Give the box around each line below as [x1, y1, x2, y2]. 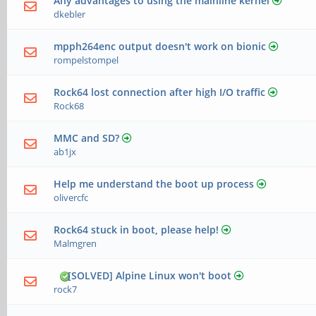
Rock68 [54, 99, 85, 113]
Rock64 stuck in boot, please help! [54, 223, 219, 237]
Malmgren [54, 237, 97, 250]
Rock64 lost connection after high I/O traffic [54, 85, 266, 99]
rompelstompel [54, 54, 119, 67]
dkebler [54, 8, 86, 21]
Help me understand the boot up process [54, 177, 255, 191]
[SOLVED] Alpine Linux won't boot [68, 269, 232, 283]
